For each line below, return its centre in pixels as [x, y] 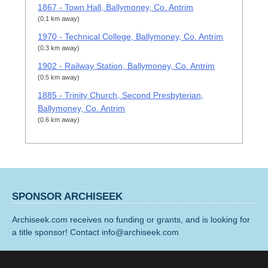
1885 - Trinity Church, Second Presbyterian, [121, 95]
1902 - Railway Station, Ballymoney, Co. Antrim [127, 66]
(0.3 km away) [59, 48]
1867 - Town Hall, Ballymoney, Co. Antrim [116, 7]
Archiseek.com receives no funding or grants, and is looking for [131, 219]
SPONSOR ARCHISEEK [67, 196]
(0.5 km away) [59, 77]
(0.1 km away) [59, 19]
